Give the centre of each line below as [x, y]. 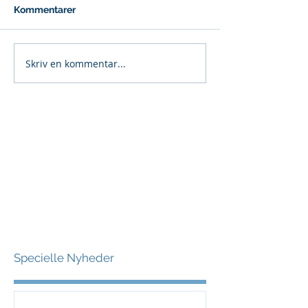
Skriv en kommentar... [76, 63]
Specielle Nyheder [64, 258]
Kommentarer [45, 10]
